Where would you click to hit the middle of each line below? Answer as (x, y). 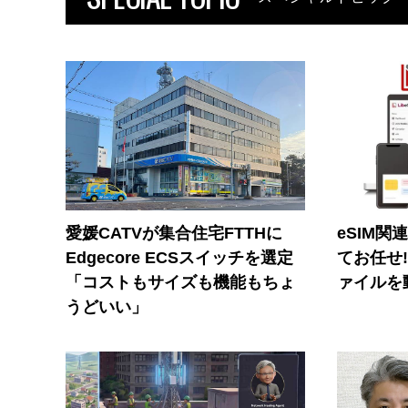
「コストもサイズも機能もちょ (180, 283)
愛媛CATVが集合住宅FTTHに (174, 234)
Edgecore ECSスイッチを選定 (179, 258)
